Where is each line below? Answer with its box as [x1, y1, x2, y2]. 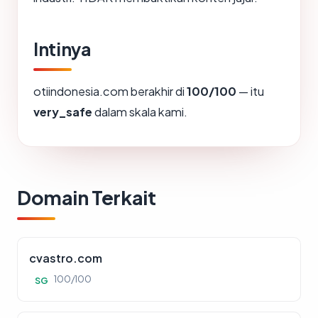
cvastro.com [29, 251, 102, 266]
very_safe [33, 104, 92, 120]
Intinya [33, 38, 91, 61]
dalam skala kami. [92, 104, 187, 120]
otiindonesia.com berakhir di [33, 84, 187, 99]
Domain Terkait [17, 185, 156, 210]
